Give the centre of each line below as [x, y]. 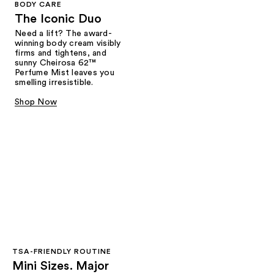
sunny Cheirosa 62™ [56, 63]
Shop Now [36, 102]
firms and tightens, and [61, 54]
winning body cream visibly [68, 44]
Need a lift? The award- [63, 34]
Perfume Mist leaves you [65, 73]
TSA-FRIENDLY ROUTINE [62, 251]
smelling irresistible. [54, 83]
